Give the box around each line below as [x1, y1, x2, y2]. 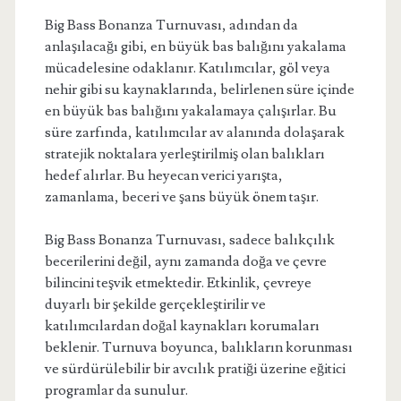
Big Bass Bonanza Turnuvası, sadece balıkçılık [44, 231, 335, 249]
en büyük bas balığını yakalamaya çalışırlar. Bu [44, 102, 337, 120]
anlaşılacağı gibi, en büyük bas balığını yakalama [44, 38, 346, 55]
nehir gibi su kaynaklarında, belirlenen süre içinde [44, 81, 354, 98]
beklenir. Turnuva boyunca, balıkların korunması [44, 338, 353, 356]
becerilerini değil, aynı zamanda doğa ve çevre [44, 252, 327, 270]
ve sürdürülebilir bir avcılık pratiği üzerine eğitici [44, 360, 346, 378]
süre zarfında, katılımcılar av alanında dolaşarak [44, 124, 345, 141]
